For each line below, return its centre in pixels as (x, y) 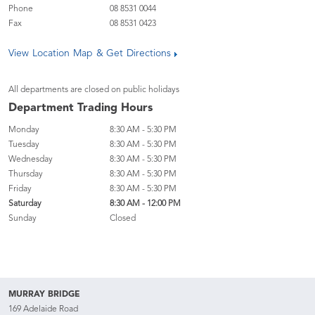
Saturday (25, 204)
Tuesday (24, 145)
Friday (20, 189)
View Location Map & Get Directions (90, 53)
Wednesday (31, 160)
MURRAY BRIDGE (44, 295)
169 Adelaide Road (43, 309)
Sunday (22, 219)
